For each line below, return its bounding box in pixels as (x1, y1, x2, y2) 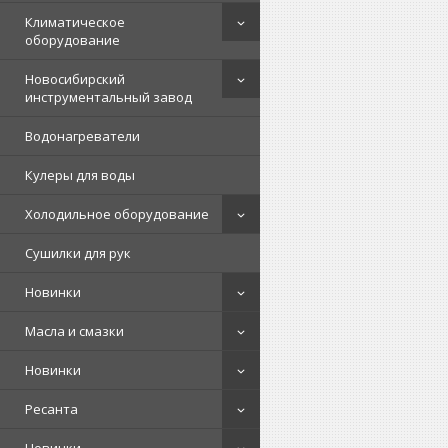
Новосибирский (25, 70, 125, 88)
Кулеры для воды (25, 166, 135, 184)
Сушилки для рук (25, 244, 131, 262)
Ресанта (25, 400, 78, 418)
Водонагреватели (25, 127, 140, 145)
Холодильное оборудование (25, 205, 209, 223)
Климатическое (25, 13, 125, 31)
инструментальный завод (25, 88, 192, 106)
